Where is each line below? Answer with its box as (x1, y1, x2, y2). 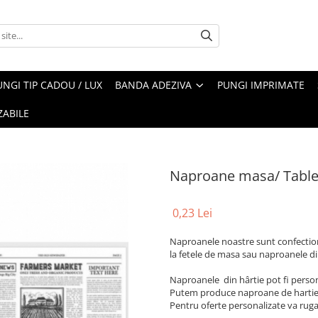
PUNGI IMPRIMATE (217, 78, 305, 92)
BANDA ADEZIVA (115, 78, 192, 92)
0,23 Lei (172, 205, 212, 221)
